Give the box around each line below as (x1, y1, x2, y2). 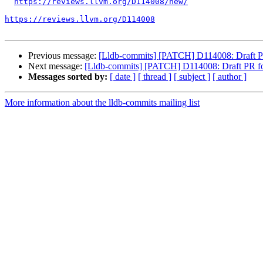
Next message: (28, 61, 85, 72)
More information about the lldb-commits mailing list (5, 97, 200, 108)
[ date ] (110, 72, 136, 82)
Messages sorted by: (28, 72, 107, 82)
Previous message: (28, 50, 99, 61)
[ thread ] (138, 72, 171, 82)
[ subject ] (174, 72, 210, 82)
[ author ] (213, 72, 247, 82)
